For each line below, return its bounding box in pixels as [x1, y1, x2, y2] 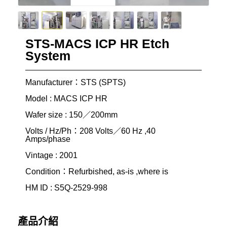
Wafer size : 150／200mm [25, 110, 118, 119]
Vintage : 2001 [25, 150, 78, 160]
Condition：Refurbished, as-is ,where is [25, 167, 168, 176]
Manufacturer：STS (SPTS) [25, 78, 128, 87]
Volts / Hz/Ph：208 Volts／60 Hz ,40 [25, 126, 156, 135]
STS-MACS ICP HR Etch [25, 36, 169, 51]
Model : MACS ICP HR [25, 94, 107, 103]
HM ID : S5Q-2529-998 [25, 183, 107, 192]
